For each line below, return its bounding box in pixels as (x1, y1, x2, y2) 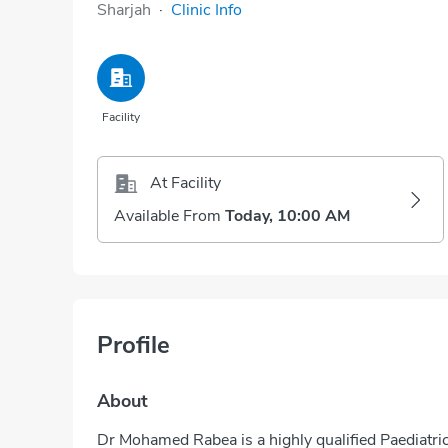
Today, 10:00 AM (225, 204, 350, 227)
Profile (97, 328, 170, 361)
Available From (114, 204, 221, 227)
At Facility (150, 172, 221, 195)
